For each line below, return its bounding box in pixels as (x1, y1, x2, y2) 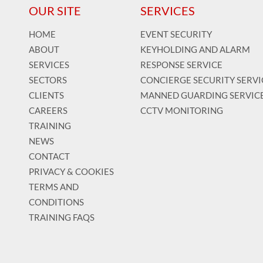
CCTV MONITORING (140, 104, 223, 116)
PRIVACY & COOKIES (29, 166, 114, 177)
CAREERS (29, 104, 68, 116)
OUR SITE (29, 3, 81, 18)
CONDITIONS (29, 196, 84, 207)
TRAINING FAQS (29, 211, 95, 222)
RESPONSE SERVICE (140, 59, 222, 70)
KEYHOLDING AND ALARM (140, 43, 250, 55)
